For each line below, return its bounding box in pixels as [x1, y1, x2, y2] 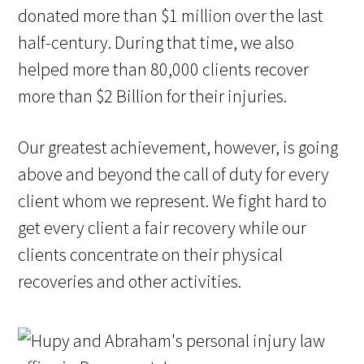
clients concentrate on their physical [18, 243, 284, 266]
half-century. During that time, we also [18, 31, 295, 54]
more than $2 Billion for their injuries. [18, 84, 288, 108]
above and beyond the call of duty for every [18, 162, 330, 186]
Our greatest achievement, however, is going [18, 136, 339, 159]
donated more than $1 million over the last [18, 4, 324, 28]
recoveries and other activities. [18, 270, 242, 293]
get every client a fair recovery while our [18, 216, 307, 240]
